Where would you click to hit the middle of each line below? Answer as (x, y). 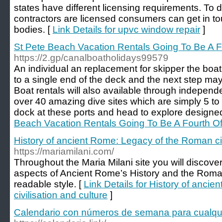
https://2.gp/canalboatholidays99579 (91, 58)
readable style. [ (49, 184)
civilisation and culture (61, 195)
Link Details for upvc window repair (126, 29)
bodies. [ (33, 29)
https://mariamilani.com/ (64, 151)
